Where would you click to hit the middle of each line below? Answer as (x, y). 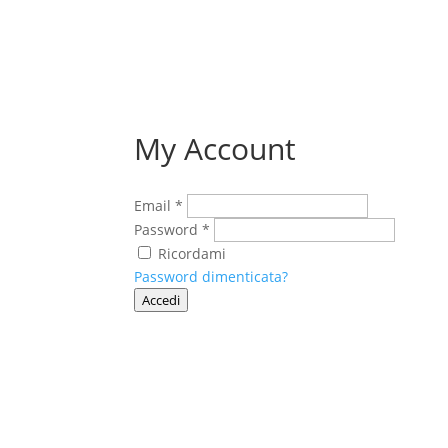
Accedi (161, 300)
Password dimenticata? (211, 276)
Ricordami (192, 253)
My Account (215, 148)
